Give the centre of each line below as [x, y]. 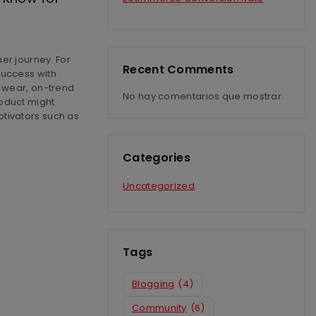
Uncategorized [159, 186]
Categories [157, 157]
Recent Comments [178, 69]
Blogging [153, 284]
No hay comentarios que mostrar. [203, 96]
